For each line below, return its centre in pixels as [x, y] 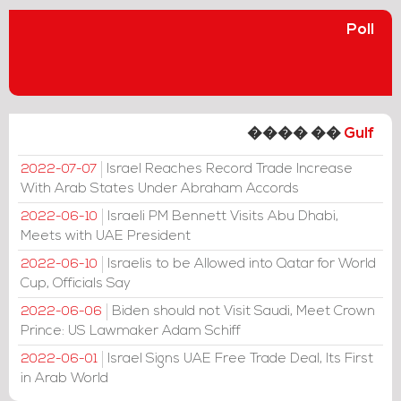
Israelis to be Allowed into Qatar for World [242, 264]
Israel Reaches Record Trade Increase [230, 169]
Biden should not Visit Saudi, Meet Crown [243, 311]
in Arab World [64, 379]
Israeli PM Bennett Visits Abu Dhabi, [223, 217]
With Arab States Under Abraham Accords [160, 189]
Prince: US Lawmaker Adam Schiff [131, 331]
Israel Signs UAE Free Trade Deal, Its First [240, 359]
